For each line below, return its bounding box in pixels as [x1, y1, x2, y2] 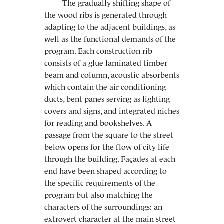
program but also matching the [44, 190, 153, 199]
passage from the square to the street [44, 130, 173, 139]
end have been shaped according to [44, 166, 167, 175]
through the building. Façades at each [44, 154, 175, 163]
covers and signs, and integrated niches [44, 106, 179, 115]
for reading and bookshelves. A [44, 118, 152, 127]
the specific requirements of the [44, 178, 155, 187]
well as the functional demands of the [44, 34, 176, 43]
